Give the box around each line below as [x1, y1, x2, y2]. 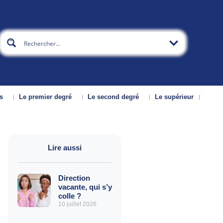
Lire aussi [48, 143, 82, 152]
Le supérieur [155, 93, 194, 101]
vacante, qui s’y [58, 183, 112, 192]
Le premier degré [19, 93, 72, 101]
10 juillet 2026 [58, 201, 97, 208]
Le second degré [88, 93, 139, 101]
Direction [58, 174, 90, 183]
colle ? [58, 192, 81, 201]
